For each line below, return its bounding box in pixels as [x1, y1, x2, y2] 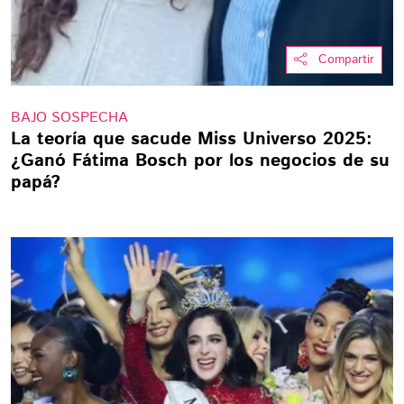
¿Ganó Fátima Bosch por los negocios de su [11, 148, 390, 174]
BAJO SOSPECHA [11, 107, 128, 128]
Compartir [318, 50, 374, 69]
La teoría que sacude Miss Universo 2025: [11, 126, 372, 152]
